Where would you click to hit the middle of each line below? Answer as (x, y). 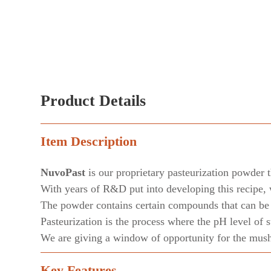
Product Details (93, 100)
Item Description (89, 141)
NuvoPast (63, 172)
